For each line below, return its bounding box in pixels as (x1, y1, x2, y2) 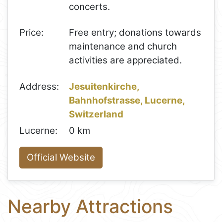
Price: (19, 27, 44, 39)
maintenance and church (69, 41, 177, 53)
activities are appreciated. (69, 55, 182, 66)
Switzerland (69, 108, 124, 120)
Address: (19, 80, 59, 92)
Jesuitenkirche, (69, 80, 140, 92)
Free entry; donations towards (69, 27, 202, 39)
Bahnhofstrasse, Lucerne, (69, 94, 186, 106)
